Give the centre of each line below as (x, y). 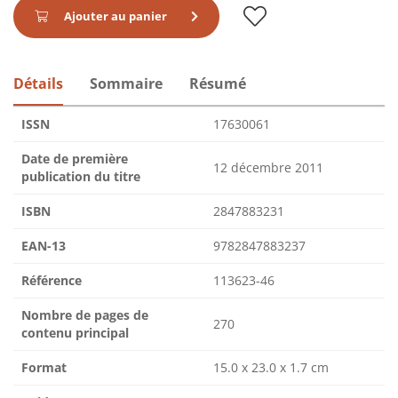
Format (44, 367)
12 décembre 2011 (268, 167)
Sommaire (126, 84)
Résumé (218, 84)
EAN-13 (44, 246)
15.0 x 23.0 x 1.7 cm (271, 367)
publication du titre (81, 176)
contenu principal (75, 333)
